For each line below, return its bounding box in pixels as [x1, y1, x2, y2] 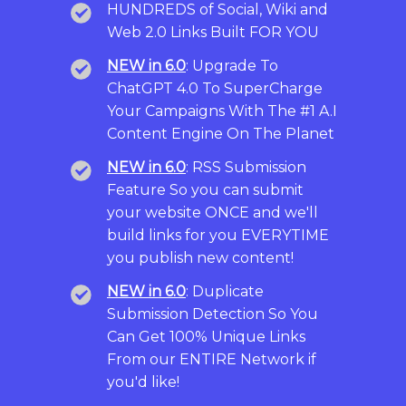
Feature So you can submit [107, 180, 304, 198]
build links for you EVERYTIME [107, 226, 329, 244]
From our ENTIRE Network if [107, 350, 316, 368]
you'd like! [107, 372, 179, 391]
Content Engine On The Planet [107, 124, 334, 142]
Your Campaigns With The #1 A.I [107, 101, 337, 120]
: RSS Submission [186, 158, 306, 176]
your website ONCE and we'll [107, 203, 318, 221]
